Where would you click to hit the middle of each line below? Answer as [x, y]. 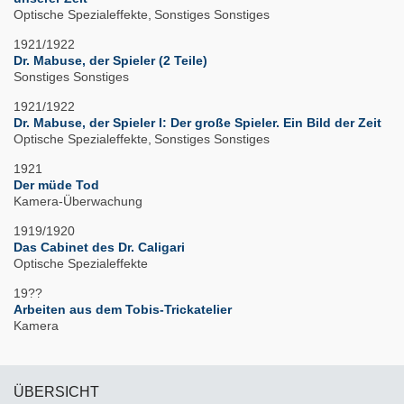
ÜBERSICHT [56, 392]
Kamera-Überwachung [78, 202]
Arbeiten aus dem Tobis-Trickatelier [123, 310]
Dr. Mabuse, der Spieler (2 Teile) [110, 61]
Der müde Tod [56, 185]
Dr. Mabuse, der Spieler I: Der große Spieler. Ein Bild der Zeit [197, 123]
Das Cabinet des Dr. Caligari [99, 248]
